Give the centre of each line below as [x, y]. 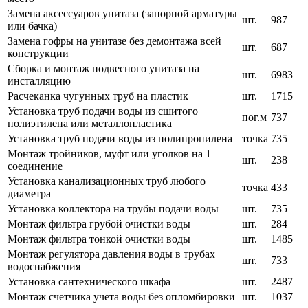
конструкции [38, 54]
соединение [35, 166]
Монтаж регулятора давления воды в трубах [111, 254]
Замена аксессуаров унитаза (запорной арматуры [122, 14]
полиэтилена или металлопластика [90, 124]
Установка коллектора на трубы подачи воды [113, 209]
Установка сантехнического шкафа [89, 282]
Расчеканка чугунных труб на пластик [98, 96]
